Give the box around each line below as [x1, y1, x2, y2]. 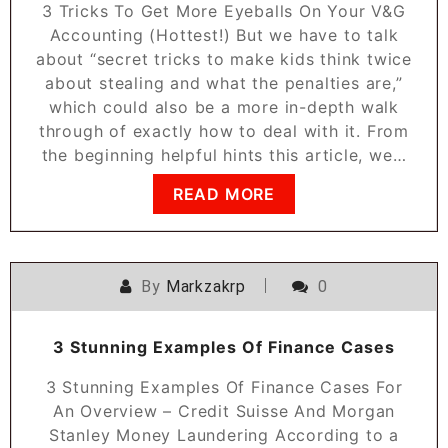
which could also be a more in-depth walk [49, 96, 399, 117]
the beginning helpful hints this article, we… [41, 144, 407, 165]
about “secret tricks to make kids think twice [36, 48, 412, 69]
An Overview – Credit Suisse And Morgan [52, 400, 396, 421]
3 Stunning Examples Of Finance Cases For [45, 376, 403, 397]
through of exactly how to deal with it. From [38, 120, 410, 141]
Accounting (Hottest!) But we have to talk [49, 24, 399, 45]
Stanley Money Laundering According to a [48, 424, 400, 445]
